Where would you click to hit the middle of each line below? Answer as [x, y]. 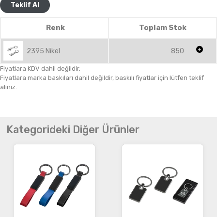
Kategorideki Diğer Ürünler [73, 129]
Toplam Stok [163, 28]
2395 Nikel [43, 51]
